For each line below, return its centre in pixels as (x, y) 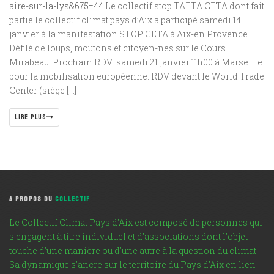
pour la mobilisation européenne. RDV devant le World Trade (137, 76)
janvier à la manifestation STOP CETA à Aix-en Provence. (129, 34)
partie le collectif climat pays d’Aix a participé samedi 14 (125, 20)
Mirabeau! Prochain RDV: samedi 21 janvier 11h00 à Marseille (136, 62)
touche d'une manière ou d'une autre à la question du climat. (134, 250)
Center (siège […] (43, 90)
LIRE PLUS (31, 117)
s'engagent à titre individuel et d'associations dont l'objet (128, 236)
